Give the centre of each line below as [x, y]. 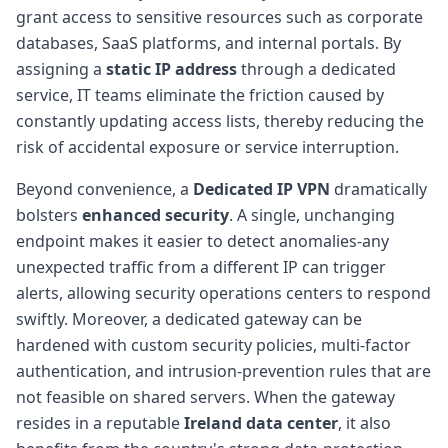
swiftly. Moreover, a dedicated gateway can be [189, 318]
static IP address [171, 68]
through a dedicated [316, 68]
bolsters [49, 214]
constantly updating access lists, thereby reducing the [220, 120]
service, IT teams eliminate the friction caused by [200, 94]
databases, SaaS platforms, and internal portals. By [208, 42]
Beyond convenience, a [104, 188]
